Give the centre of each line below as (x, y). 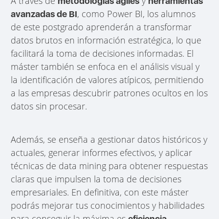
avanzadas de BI (44, 14)
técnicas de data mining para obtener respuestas (109, 165)
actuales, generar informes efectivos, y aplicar (102, 152)
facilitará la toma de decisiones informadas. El (102, 53)
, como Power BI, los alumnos (137, 13)
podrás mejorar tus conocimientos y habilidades (108, 205)
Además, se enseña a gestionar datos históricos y (109, 139)
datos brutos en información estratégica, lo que (106, 40)
